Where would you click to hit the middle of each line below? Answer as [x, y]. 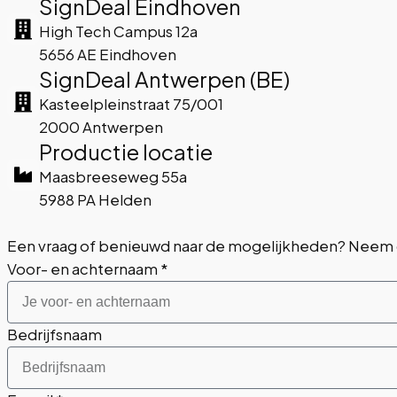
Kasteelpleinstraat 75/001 [131, 104]
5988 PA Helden [95, 199]
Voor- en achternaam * [88, 269]
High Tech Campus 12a [118, 31]
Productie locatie [126, 151]
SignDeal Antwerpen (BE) [164, 78]
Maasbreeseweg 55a [113, 176]
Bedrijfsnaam [54, 334]
